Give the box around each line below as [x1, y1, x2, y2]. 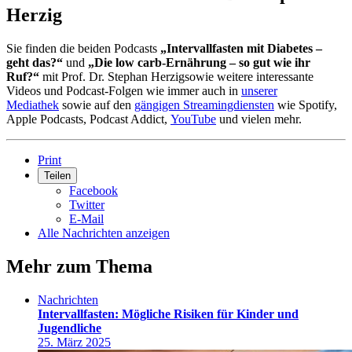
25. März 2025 [38, 335, 111, 349]
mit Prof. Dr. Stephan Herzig [42, 70, 185, 84]
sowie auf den [59, 98, 134, 112]
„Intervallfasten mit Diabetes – [160, 42, 322, 56]
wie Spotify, [274, 98, 337, 112]
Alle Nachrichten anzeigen [38, 226, 170, 240]
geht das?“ [6, 56, 66, 70]
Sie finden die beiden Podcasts [6, 42, 160, 56]
